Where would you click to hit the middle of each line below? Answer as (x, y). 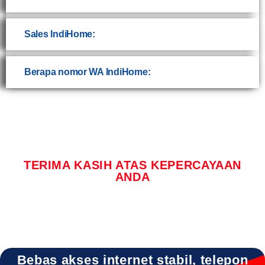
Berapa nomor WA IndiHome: (88, 72)
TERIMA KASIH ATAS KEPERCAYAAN (132, 165)
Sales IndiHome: (60, 34)
